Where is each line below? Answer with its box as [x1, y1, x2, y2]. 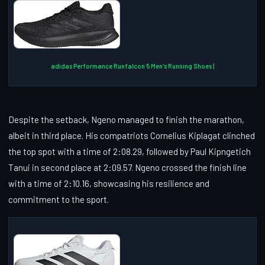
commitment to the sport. [8, 193, 109, 205]
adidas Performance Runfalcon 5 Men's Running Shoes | [51, 62, 214, 70]
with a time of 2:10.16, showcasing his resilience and [8, 177, 209, 189]
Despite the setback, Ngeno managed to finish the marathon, [8, 114, 244, 125]
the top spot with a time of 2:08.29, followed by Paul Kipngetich [8, 146, 251, 157]
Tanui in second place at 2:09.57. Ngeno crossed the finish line [8, 161, 247, 173]
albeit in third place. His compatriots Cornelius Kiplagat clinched [8, 130, 255, 141]
